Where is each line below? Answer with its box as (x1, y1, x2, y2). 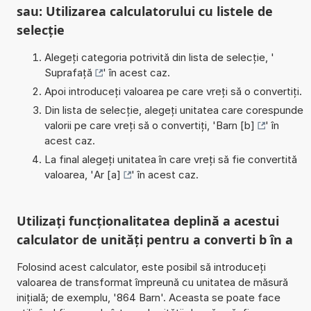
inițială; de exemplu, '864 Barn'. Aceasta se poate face (16, 290, 280, 304)
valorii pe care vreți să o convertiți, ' (44, 118, 216, 132)
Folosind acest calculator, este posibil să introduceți (16, 260, 266, 274)
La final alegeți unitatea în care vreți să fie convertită (44, 152, 297, 166)
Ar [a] (93, 167, 121, 181)
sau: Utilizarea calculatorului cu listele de (16, 2, 273, 19)
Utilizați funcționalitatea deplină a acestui (16, 212, 279, 229)
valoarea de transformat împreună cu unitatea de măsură (16, 275, 288, 289)
